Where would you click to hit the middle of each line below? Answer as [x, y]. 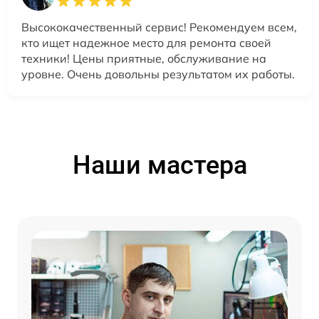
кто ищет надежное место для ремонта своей [146, 42]
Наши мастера [159, 165]
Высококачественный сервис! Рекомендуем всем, [159, 27]
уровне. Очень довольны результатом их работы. [158, 74]
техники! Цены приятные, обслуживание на [144, 58]
